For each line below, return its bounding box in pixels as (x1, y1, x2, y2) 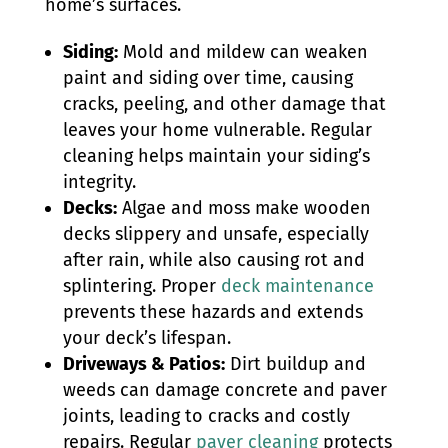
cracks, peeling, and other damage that (62, 93, 386, 115)
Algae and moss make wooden (116, 197, 371, 219)
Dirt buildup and (224, 353, 366, 375)
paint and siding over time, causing (62, 67, 353, 89)
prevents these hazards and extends (62, 301, 363, 323)
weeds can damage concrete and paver (62, 379, 387, 401)
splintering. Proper (62, 275, 221, 297)
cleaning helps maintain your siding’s (62, 145, 370, 167)
